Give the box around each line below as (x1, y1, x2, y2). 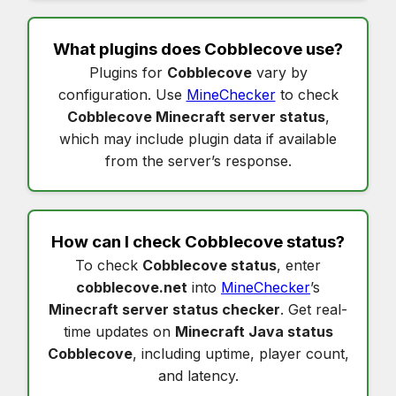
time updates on (63, 322, 175, 340)
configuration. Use (57, 85, 187, 103)
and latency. (157, 366, 239, 385)
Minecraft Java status (174, 322, 333, 340)
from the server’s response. (104, 151, 292, 170)
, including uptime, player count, (132, 344, 349, 362)
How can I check (51, 231, 185, 252)
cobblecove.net (76, 278, 187, 296)
